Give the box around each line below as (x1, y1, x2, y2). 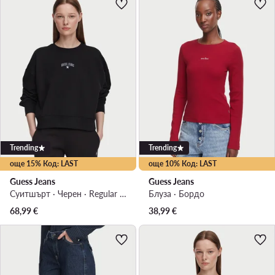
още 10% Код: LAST (149, 158, 217, 168)
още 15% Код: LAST (10, 158, 78, 168)
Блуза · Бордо (149, 188, 204, 199)
